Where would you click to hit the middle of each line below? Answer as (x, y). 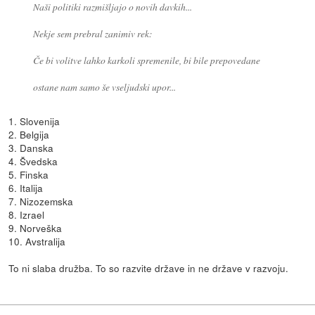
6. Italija (26, 187)
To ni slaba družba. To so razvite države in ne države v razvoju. (149, 268)
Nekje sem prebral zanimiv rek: (92, 34)
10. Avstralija (37, 241)
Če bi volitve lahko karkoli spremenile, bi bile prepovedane (146, 60)
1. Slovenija (34, 121)
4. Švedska (33, 161)
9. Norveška (36, 227)
